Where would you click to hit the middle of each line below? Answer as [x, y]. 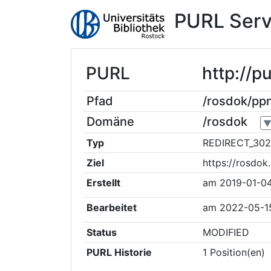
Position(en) [237, 252]
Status [101, 232]
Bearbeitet [111, 207]
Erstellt [103, 183]
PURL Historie [119, 252]
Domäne [110, 122]
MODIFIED [226, 232]
